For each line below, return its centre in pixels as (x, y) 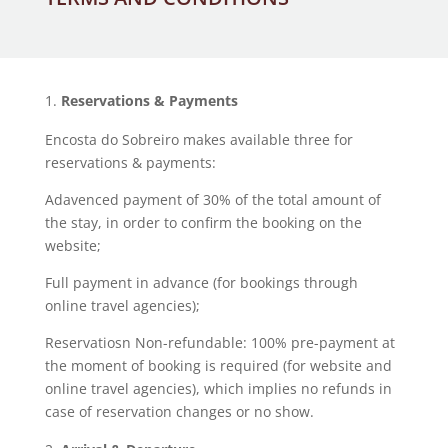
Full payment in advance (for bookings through (201, 282)
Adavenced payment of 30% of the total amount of (212, 199)
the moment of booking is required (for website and (218, 365)
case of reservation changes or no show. (179, 411)
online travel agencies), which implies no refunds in (218, 388)
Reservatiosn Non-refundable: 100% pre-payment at (219, 342)
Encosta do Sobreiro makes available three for (198, 139)
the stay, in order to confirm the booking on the (203, 222)
